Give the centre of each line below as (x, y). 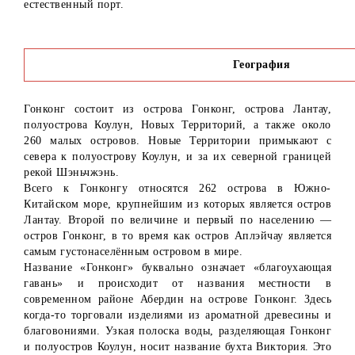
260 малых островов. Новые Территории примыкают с (177, 141)
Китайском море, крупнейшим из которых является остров (177, 204)
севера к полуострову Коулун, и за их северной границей (177, 157)
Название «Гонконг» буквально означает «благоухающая (177, 268)
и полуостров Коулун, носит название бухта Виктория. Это (177, 347)
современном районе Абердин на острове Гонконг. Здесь (177, 300)
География (261, 65)
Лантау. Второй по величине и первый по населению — (177, 220)
